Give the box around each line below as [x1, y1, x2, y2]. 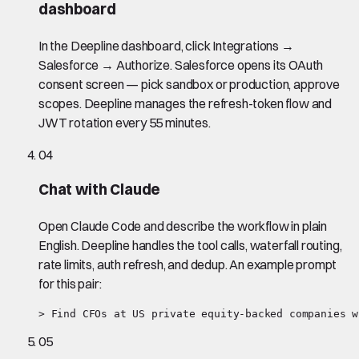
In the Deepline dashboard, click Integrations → [38, 37, 294, 54]
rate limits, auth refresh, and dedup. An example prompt [38, 256, 337, 273]
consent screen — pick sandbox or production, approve [38, 75, 340, 92]
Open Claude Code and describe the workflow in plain [38, 218, 328, 235]
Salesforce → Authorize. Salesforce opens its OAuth [38, 56, 324, 73]
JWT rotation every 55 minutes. [38, 114, 211, 131]
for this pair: [38, 276, 102, 292]
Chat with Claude [38, 180, 161, 200]
